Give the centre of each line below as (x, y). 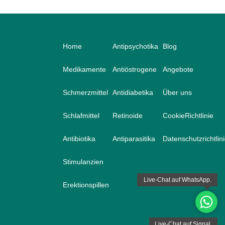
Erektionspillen (86, 185)
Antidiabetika (133, 93)
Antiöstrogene (135, 70)
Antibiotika (79, 139)
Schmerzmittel (85, 93)
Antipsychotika (136, 46)
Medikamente (84, 70)
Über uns (177, 93)
